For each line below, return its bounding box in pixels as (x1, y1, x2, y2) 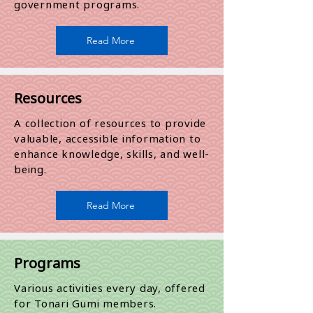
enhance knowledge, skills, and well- (14, 147, 210, 161)
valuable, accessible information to (14, 131, 201, 145)
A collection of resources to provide (14, 116, 206, 130)
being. (14, 162, 47, 176)
